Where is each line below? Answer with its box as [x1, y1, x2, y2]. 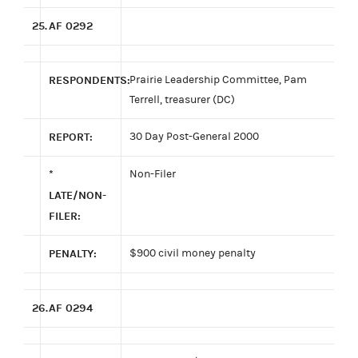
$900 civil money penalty [129, 246, 256, 260]
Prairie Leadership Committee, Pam [129, 73, 307, 86]
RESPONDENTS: [49, 73, 130, 87]
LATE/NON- [49, 188, 106, 202]
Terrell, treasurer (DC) [129, 93, 235, 106]
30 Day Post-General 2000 [129, 129, 259, 143]
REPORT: [49, 129, 93, 144]
